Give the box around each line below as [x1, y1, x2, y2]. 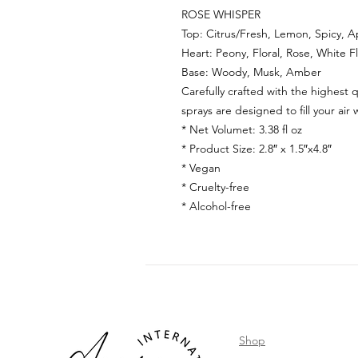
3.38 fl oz [259, 122, 302, 137]
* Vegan [181, 161, 221, 176]
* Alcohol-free [181, 199, 251, 214]
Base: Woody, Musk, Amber [181, 65, 321, 80]
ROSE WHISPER [181, 7, 261, 22]
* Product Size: [181, 141, 259, 157]
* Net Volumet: [181, 122, 259, 137]
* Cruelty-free [181, 180, 249, 195]
